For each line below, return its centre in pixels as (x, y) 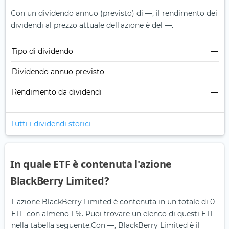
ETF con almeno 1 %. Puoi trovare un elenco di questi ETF (113, 214)
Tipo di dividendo (42, 51)
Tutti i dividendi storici (51, 124)
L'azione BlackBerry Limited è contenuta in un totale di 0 (113, 202)
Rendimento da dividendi (57, 92)
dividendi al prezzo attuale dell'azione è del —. (92, 25)
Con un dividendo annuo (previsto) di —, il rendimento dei (114, 14)
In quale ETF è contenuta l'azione (91, 164)
